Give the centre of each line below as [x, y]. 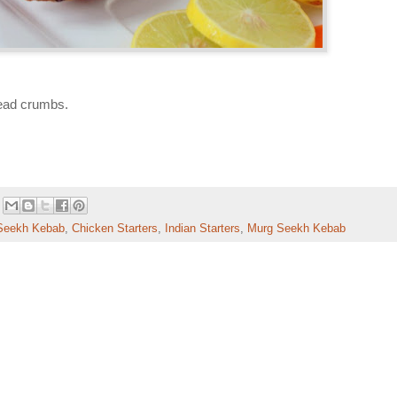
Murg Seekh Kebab [296, 229]
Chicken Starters [115, 229]
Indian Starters [202, 229]
